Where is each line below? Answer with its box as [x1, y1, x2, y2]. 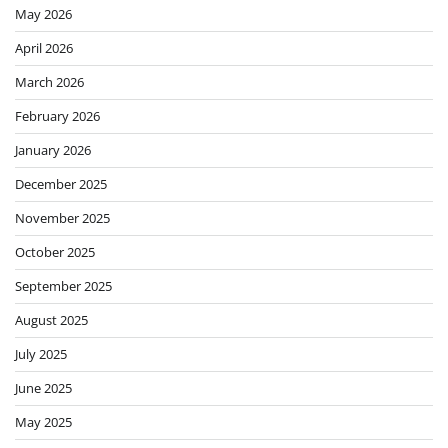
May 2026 [15, 5, 72, 24]
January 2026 [15, 141, 91, 160]
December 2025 [15, 175, 107, 194]
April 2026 [15, 39, 73, 58]
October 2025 [15, 243, 95, 262]
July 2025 [15, 345, 67, 364]
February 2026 [15, 107, 100, 126]
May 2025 [15, 413, 72, 432]
